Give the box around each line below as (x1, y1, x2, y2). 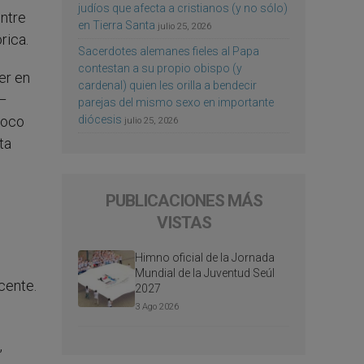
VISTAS (156, 212, 211, 232)
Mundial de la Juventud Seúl (135, 266, 275, 279)
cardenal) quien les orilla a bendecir (78, 78, 257, 92)
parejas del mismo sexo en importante (78, 95, 274, 109)
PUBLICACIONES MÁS (105, 190, 262, 210)
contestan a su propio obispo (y (78, 61, 242, 75)
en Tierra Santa (78, 18, 155, 32)
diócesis (78, 112, 122, 126)
